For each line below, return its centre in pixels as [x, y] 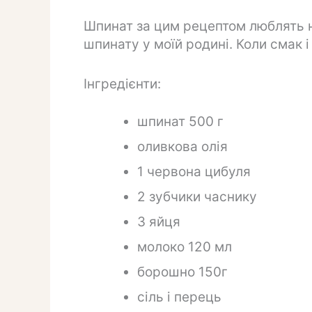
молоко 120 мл [184, 247]
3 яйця [158, 222]
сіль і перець [179, 297]
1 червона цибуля [194, 172]
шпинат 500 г [180, 122]
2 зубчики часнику [197, 197]
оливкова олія [182, 147]
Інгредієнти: [122, 84]
